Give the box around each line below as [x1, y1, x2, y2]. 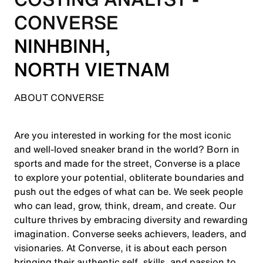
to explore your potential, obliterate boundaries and [14, 170, 244, 184]
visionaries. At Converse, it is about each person [14, 241, 227, 255]
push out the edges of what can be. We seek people [14, 184, 243, 198]
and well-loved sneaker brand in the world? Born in [14, 142, 240, 156]
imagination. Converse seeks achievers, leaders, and [14, 227, 247, 241]
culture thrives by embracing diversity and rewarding [14, 213, 248, 227]
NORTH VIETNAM [14, 55, 170, 83]
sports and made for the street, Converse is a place [14, 156, 240, 170]
